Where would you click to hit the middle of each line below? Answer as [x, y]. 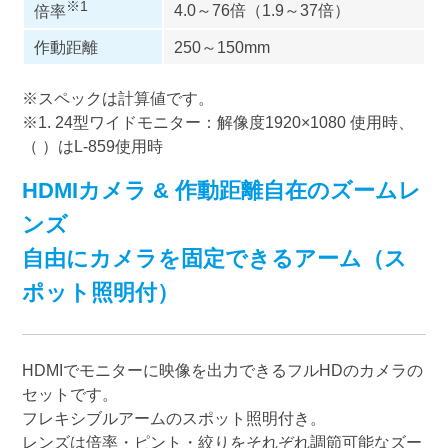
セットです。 [69, 394]
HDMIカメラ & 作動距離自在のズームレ [221, 191]
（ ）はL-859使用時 [92, 145]
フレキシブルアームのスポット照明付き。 [173, 418]
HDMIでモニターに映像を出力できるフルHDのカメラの [222, 370]
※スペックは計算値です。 [117, 97]
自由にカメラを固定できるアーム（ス [214, 259]
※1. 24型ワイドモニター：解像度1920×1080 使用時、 [217, 121]
